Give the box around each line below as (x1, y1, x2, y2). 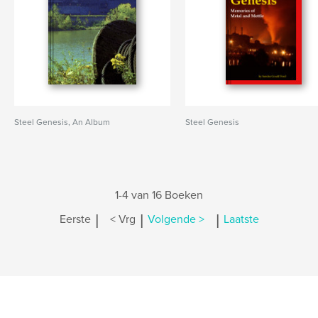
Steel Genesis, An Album (14, 117, 110, 127)
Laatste (223, 212, 259, 227)
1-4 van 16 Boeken (115, 188, 203, 202)
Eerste (59, 212, 91, 227)
